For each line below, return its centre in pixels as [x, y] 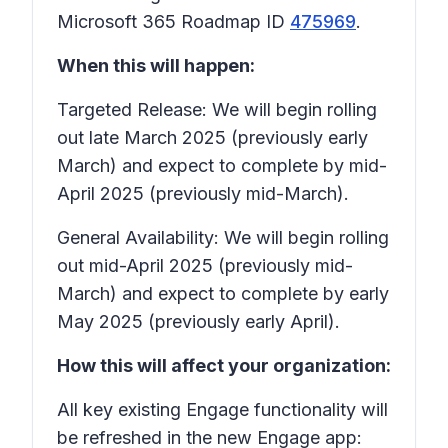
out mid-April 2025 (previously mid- [205, 265]
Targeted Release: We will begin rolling [217, 109]
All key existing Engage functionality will [222, 409]
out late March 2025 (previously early [212, 137]
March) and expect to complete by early [223, 293]
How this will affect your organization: [224, 365]
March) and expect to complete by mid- [222, 165]
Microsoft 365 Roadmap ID [173, 21]
